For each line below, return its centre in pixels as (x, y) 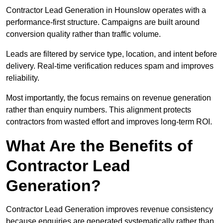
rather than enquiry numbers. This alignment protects (99, 110)
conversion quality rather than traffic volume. (83, 34)
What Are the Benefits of (99, 146)
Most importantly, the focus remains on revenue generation (109, 98)
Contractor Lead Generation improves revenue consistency (110, 210)
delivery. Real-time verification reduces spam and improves (110, 66)
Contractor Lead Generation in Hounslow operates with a (106, 10)
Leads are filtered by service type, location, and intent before (111, 54)
